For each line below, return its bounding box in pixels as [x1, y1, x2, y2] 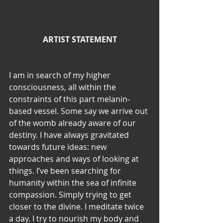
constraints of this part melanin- [9, 93, 130, 105]
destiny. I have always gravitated [9, 129, 131, 140]
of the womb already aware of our [9, 117, 138, 128]
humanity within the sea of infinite [9, 177, 138, 188]
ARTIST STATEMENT [42, 33, 117, 45]
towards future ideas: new [9, 141, 109, 152]
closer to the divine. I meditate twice [9, 201, 146, 212]
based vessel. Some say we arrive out [9, 105, 150, 116]
